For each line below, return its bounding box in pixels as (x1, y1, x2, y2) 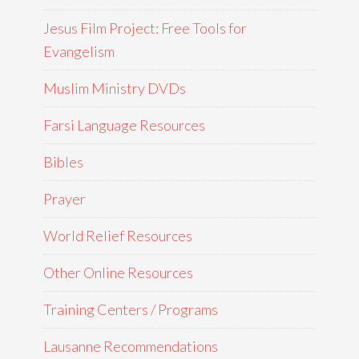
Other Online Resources (43, 264, 193, 281)
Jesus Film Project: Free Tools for (43, 19, 247, 37)
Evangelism (43, 42, 115, 60)
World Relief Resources (43, 227, 192, 244)
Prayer (43, 190, 86, 208)
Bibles (43, 153, 83, 171)
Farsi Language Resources (43, 116, 205, 134)
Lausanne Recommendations (43, 337, 218, 355)
